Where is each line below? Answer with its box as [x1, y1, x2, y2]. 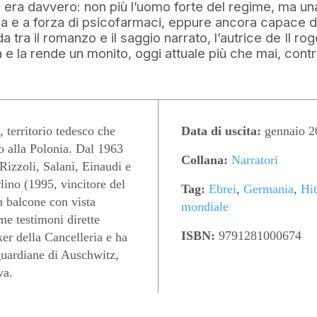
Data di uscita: [181, 124, 261, 139]
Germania [243, 182, 294, 197]
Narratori [231, 153, 278, 168]
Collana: [181, 153, 228, 168]
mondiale [181, 200, 229, 214]
